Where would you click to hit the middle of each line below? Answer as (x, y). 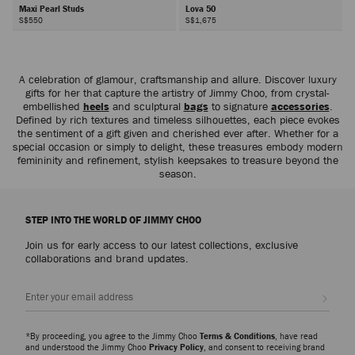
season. (177, 174)
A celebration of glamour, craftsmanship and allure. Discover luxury (177, 80)
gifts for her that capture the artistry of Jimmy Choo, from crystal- (177, 93)
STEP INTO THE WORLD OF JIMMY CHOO (113, 220)
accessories (300, 107)
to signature (239, 107)
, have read (296, 336)
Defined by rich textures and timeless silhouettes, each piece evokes (177, 120)
